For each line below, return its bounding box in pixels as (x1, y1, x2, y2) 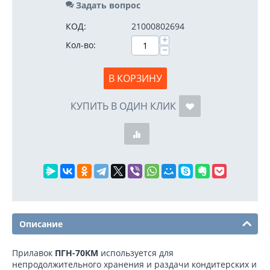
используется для (98, 247, 174, 259)
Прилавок (12, 247, 55, 259)
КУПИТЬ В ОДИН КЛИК (70, 99, 176, 113)
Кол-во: (66, 39, 96, 51)
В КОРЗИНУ (108, 72, 162, 85)
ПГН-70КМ (55, 247, 98, 259)
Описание (19, 218, 63, 230)
